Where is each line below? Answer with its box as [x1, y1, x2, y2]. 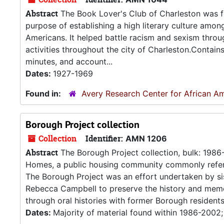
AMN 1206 [125, 133, 167, 143]
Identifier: [85, 133, 123, 144]
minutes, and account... [25, 56, 112, 66]
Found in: [25, 88, 63, 98]
